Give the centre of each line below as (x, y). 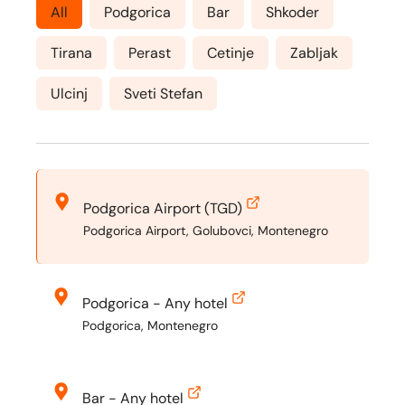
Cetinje (231, 53)
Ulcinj (69, 94)
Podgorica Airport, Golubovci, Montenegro (206, 231)
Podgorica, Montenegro (150, 325)
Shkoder (292, 12)
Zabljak (314, 53)
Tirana (71, 53)
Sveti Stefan (163, 94)
